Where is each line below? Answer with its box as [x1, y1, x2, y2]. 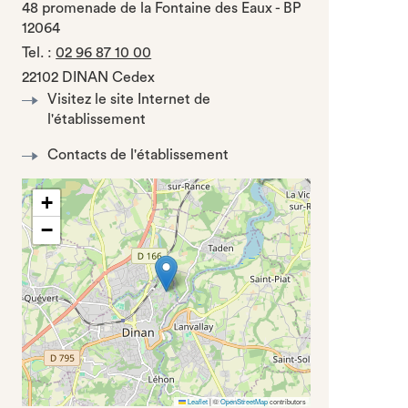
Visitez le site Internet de [47, 92, 211, 107]
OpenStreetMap [219, 396, 268, 406]
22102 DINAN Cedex [22, 70, 156, 85]
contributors [267, 396, 306, 406]
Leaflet [185, 396, 208, 406]
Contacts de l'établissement [47, 148, 229, 162]
